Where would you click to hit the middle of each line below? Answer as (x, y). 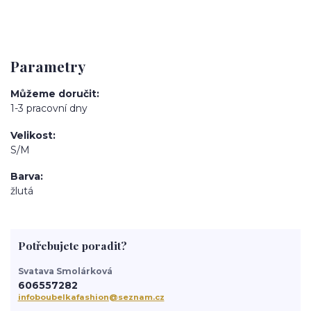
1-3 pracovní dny (49, 109)
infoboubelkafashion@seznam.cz (91, 297)
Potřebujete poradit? (72, 246)
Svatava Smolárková (65, 271)
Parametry (48, 66)
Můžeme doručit (53, 94)
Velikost (32, 135)
